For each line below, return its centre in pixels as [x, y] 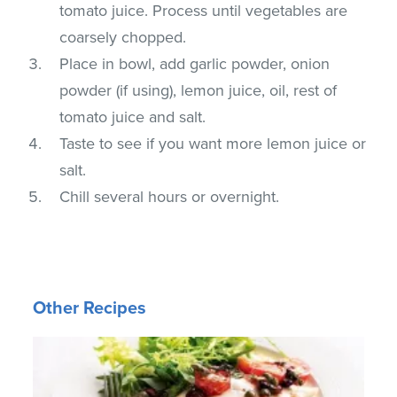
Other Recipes [90, 308]
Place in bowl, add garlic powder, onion [195, 63]
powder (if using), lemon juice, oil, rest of [198, 90]
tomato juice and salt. [133, 117]
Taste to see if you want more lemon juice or [213, 143]
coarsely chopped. [123, 37]
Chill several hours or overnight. [170, 196]
